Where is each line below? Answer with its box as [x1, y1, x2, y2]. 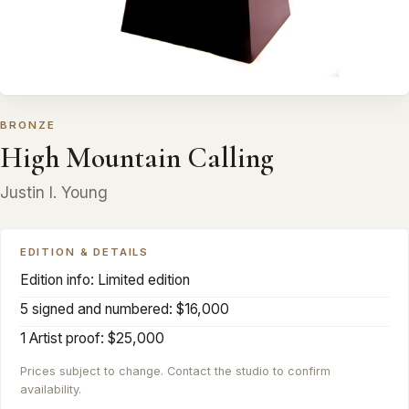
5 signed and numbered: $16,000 [19, 299, 229, 318]
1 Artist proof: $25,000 [19, 330, 164, 348]
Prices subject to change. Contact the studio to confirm [19, 363, 330, 378]
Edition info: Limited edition [19, 270, 190, 288]
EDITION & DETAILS [19, 246, 150, 259]
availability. [19, 382, 81, 396]
